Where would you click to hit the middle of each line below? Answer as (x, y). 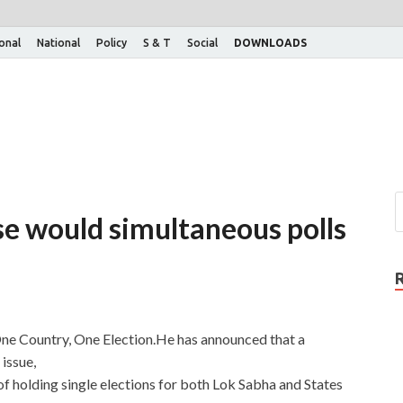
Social (202, 42)
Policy (112, 42)
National (58, 42)
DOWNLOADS (270, 42)
